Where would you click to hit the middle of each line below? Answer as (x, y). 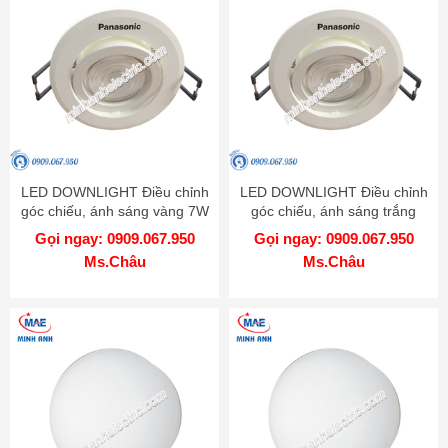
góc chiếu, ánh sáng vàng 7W (114, 211)
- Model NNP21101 (114, 230)
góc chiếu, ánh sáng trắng (333, 211)
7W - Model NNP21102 (333, 230)
